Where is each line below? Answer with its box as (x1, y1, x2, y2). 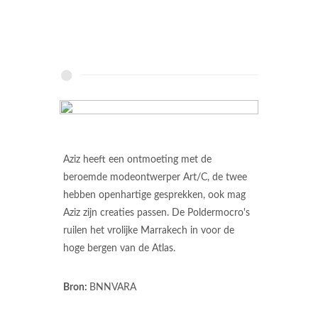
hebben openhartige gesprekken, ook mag (63, 190, 246, 200)
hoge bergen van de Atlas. (63, 243, 175, 253)
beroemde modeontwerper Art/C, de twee (63, 172, 247, 182)
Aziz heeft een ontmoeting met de (63, 155, 212, 165)
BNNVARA (89, 283, 136, 292)
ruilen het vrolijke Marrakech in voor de (63, 226, 234, 236)
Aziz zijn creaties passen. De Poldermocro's (63, 208, 250, 218)
